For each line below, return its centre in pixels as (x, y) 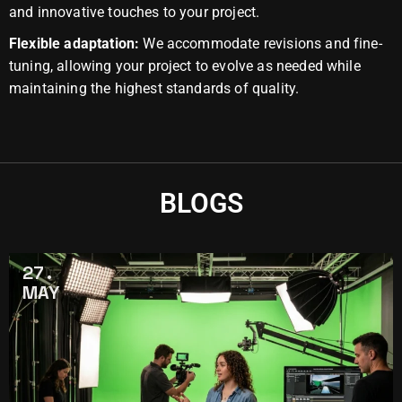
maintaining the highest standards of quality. (154, 89)
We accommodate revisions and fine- (261, 44)
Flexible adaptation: (74, 44)
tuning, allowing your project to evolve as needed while (185, 66)
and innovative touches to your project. (135, 13)
